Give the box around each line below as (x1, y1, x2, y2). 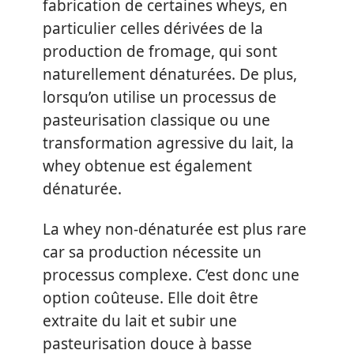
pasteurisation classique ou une (43, 109, 270, 130)
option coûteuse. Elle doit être (43, 288, 258, 308)
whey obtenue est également (43, 155, 252, 176)
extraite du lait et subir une (43, 311, 237, 331)
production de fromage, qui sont (43, 40, 277, 62)
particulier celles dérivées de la (43, 17, 263, 39)
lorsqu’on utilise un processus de (43, 86, 277, 107)
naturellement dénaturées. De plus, (43, 63, 297, 85)
